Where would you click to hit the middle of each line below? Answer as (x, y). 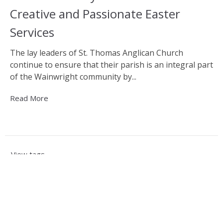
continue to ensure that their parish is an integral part (111, 65)
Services (32, 32)
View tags (28, 155)
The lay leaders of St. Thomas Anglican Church (97, 53)
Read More (29, 98)
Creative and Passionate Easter (95, 13)
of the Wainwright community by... (73, 77)
